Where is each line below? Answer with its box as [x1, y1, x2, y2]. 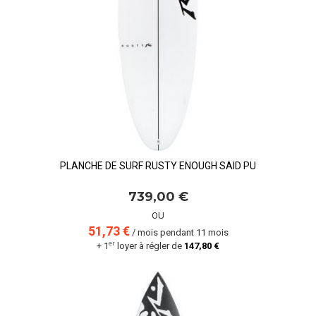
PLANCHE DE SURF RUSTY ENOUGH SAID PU [60, 160, 256, 171]
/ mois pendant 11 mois [129, 227, 229, 238]
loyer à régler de [115, 241, 184, 251]
